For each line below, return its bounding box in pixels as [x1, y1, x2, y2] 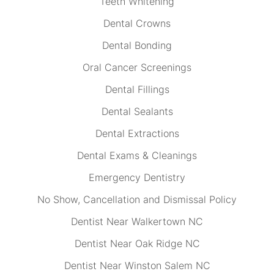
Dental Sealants [101, 105, 173, 117]
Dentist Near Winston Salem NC [64, 259, 210, 272]
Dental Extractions [95, 127, 179, 139]
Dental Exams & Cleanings [77, 149, 197, 161]
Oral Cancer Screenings [83, 61, 191, 73]
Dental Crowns [103, 17, 171, 29]
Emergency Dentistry [89, 171, 185, 183]
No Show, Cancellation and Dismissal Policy [37, 193, 237, 206]
